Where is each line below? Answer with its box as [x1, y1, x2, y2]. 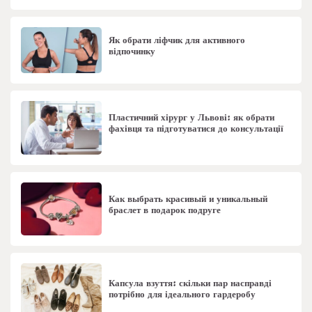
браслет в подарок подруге [109, 203, 221, 217]
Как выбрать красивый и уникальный [109, 192, 268, 206]
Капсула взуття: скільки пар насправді [109, 276, 272, 290]
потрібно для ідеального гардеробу [109, 287, 256, 302]
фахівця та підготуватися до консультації [109, 122, 284, 136]
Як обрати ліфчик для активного [109, 33, 246, 47]
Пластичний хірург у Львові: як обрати [109, 111, 275, 125]
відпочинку [109, 44, 156, 58]
